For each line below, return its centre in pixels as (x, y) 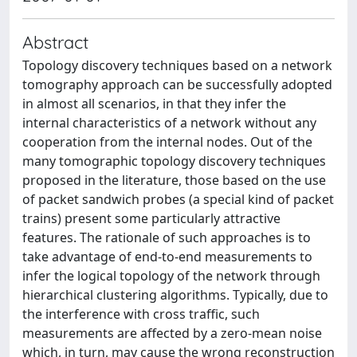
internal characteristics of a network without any (169, 123)
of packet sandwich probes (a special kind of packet (178, 199)
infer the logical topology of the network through (171, 276)
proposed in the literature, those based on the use (174, 180)
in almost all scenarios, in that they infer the (154, 104)
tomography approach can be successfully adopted (177, 84)
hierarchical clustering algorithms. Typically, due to (175, 295)
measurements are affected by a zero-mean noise (172, 333)
